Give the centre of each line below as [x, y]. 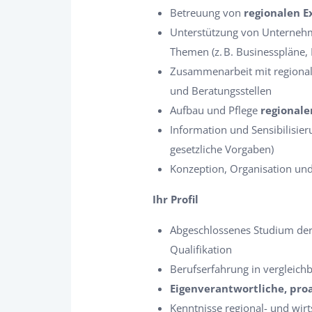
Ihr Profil [175, 199]
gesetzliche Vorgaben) [222, 149]
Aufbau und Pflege [215, 110]
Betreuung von [207, 13]
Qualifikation [201, 249]
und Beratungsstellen [221, 91]
